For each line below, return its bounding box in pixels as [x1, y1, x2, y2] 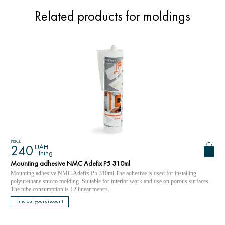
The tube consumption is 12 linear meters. [11, 186, 109, 193]
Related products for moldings [35, 10, 190, 24]
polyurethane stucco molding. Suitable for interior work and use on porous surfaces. [11, 178, 210, 185]
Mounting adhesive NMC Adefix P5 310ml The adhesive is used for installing [11, 170, 196, 177]
